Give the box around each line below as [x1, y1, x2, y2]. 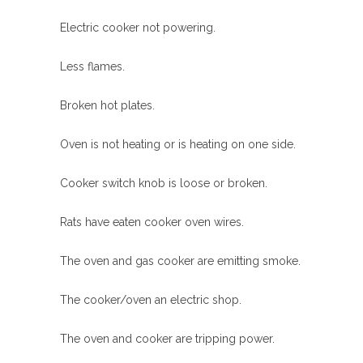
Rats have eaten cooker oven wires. [60, 216, 244, 228]
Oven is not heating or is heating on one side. [60, 138, 296, 151]
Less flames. [60, 60, 125, 73]
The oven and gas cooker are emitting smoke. [60, 254, 301, 267]
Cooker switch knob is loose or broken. [60, 177, 267, 190]
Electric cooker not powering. [60, 21, 216, 34]
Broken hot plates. [60, 99, 155, 112]
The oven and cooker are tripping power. [60, 332, 275, 345]
